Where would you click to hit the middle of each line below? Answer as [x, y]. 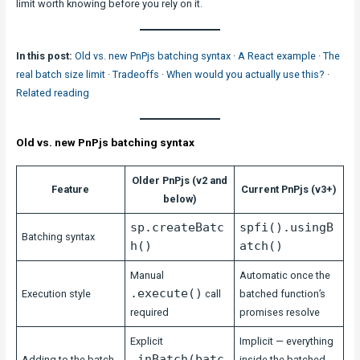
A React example [276, 55]
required [150, 312]
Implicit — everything [287, 341]
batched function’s [283, 293]
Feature [71, 189]
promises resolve [280, 312]
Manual [147, 275]
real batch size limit [60, 74]
